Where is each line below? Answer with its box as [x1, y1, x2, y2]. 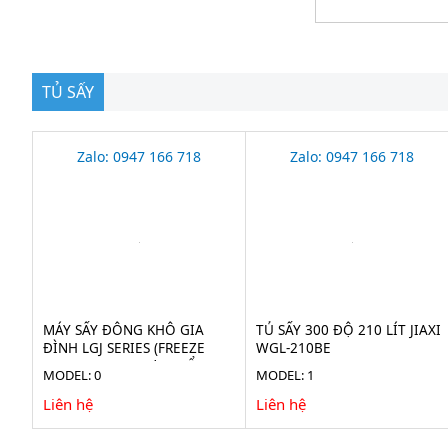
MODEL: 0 [43, 366, 101, 384]
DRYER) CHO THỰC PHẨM [43, 357, 208, 375]
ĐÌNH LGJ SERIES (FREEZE [43, 339, 205, 357]
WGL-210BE [256, 339, 332, 357]
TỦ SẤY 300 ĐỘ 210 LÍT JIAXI [256, 321, 442, 339]
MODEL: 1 [256, 366, 315, 384]
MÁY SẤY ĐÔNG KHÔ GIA [43, 321, 204, 339]
